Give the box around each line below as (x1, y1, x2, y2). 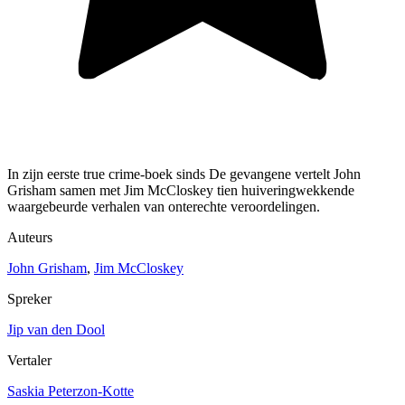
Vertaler (7, 352, 52, 368)
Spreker (7, 290, 52, 306)
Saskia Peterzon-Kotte (7, 382, 134, 399)
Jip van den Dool (7, 321, 105, 337)
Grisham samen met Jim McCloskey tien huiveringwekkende (7, 182, 354, 198)
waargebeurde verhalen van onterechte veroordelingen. (7, 198, 320, 214)
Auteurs (7, 229, 52, 245)
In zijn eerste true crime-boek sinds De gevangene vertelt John (7, 165, 361, 182)
